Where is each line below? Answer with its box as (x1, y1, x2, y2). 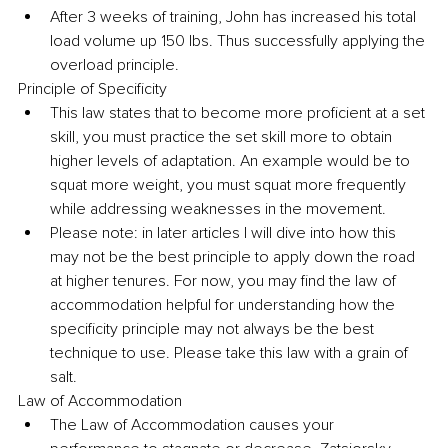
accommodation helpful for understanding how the (50, 294, 399, 315)
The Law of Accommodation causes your (50, 414, 338, 435)
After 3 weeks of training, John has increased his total (50, 6, 420, 27)
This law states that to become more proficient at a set (50, 102, 429, 123)
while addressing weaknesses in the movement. (50, 198, 386, 219)
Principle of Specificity (18, 78, 167, 99)
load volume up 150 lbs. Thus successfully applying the (50, 30, 429, 51)
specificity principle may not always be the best (50, 318, 378, 339)
